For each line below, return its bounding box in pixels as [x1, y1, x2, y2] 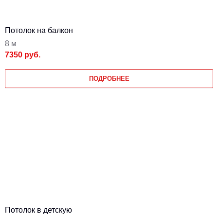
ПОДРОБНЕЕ [89, 75, 129, 82]
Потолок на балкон [5, 26, 73, 35]
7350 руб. [5, 51, 40, 59]
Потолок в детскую [5, 206, 72, 214]
